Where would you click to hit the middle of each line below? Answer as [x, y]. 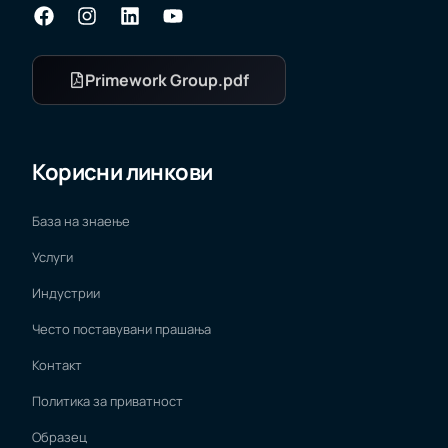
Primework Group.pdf [167, 79]
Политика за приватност [108, 400]
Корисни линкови [122, 171]
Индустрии [66, 292]
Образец [60, 436]
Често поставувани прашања [122, 328]
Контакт [57, 364]
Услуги [53, 256]
